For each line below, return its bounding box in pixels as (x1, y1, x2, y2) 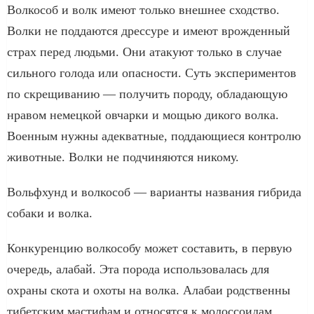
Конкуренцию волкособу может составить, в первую (7, 240, 292, 255)
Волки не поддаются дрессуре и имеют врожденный (7, 23, 290, 38)
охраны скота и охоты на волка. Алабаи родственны (7, 282, 290, 297)
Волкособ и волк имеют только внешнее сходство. (7, 2, 280, 17)
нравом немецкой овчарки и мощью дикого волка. (7, 107, 279, 122)
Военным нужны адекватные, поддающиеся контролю (7, 128, 301, 143)
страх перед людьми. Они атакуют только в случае (7, 44, 282, 59)
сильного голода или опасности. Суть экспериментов (7, 65, 296, 80)
